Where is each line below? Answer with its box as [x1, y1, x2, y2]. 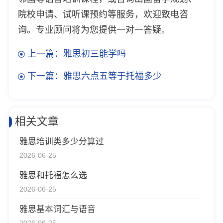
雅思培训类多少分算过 [19, 137, 105, 147]
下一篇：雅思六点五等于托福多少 [27, 71, 162, 82]
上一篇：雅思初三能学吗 [27, 49, 126, 59]
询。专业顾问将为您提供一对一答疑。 [17, 24, 170, 35]
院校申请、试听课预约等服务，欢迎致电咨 [17, 9, 188, 19]
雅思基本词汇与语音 [19, 205, 96, 215]
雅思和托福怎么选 [19, 171, 88, 181]
